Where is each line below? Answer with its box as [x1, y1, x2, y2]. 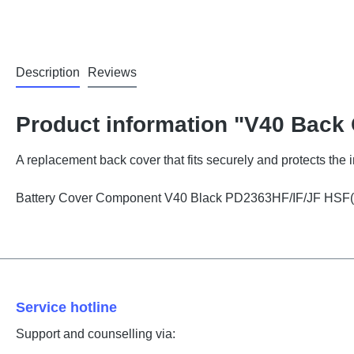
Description [16, 66, 80, 79]
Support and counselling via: [16, 327, 175, 341]
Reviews [88, 66, 137, 79]
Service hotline [16, 299, 117, 315]
